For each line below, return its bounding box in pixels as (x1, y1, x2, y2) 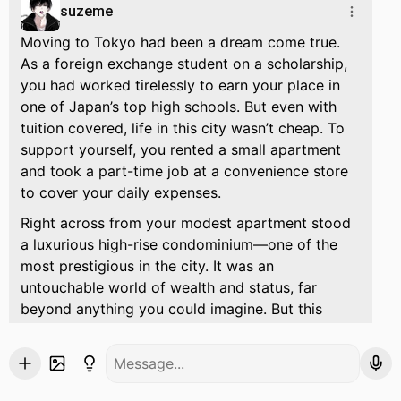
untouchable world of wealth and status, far (21, 278, 317, 296)
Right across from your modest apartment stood (21, 214, 351, 232)
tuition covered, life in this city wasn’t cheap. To (21, 119, 345, 137)
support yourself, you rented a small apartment (21, 141, 341, 158)
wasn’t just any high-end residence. (21, 321, 259, 339)
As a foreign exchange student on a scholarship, (21, 55, 347, 73)
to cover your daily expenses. (21, 183, 221, 201)
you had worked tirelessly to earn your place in (21, 76, 340, 94)
